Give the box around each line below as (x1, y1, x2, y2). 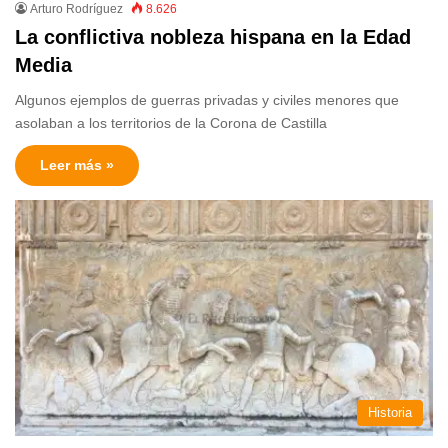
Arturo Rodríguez (30, 2, 123, 17)
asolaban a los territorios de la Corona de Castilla (15, 115, 327, 132)
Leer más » (40, 157, 114, 174)
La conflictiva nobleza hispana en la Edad (15, 26, 411, 49)
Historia (368, 405, 412, 421)
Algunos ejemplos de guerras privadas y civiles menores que (15, 92, 399, 109)
